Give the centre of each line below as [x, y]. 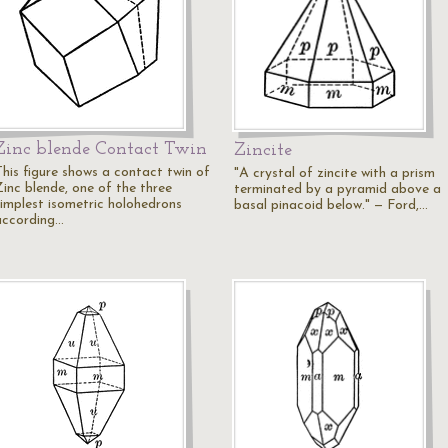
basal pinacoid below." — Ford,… [331, 205]
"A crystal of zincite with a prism [334, 173]
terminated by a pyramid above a [337, 189]
